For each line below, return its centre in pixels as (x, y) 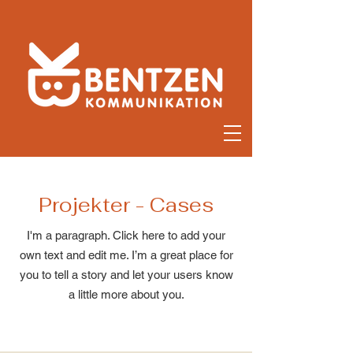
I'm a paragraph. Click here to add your (126, 235)
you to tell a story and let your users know (126, 275)
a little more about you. (126, 294)
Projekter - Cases (126, 205)
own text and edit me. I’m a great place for (126, 255)
